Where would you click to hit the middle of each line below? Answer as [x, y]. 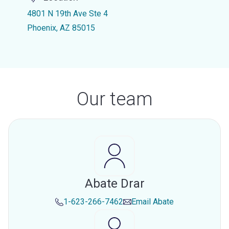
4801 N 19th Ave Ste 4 [67, 14]
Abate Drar [114, 184]
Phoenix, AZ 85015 [61, 28]
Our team [114, 99]
